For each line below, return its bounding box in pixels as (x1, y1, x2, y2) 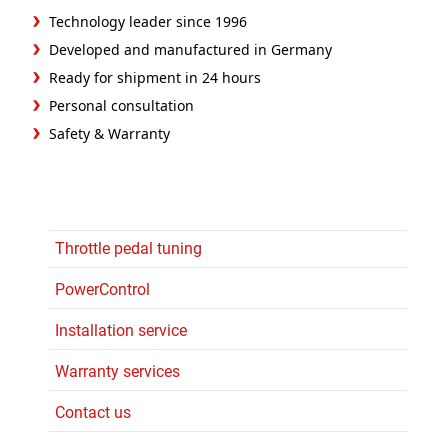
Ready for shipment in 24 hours (49, 67, 261, 87)
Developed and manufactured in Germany (49, 39, 332, 59)
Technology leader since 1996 (49, 11, 247, 31)
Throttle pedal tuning (55, 238, 202, 258)
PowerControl (55, 279, 150, 299)
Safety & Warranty (49, 123, 170, 143)
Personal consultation (49, 95, 194, 115)
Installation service (55, 320, 187, 340)
